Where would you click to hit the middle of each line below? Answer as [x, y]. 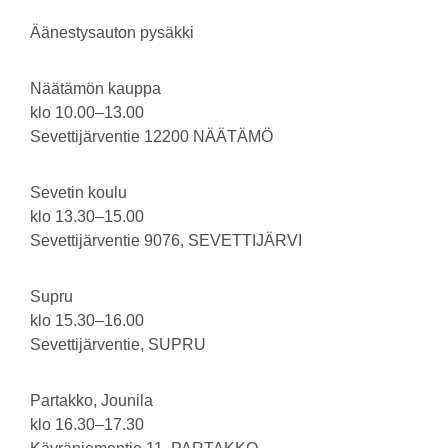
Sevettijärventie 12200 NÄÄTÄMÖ [151, 136]
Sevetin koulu [120, 192]
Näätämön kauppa [123, 88]
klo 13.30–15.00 [121, 216]
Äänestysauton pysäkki [112, 32]
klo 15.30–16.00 [121, 320]
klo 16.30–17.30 [121, 424]
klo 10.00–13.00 [121, 112]
